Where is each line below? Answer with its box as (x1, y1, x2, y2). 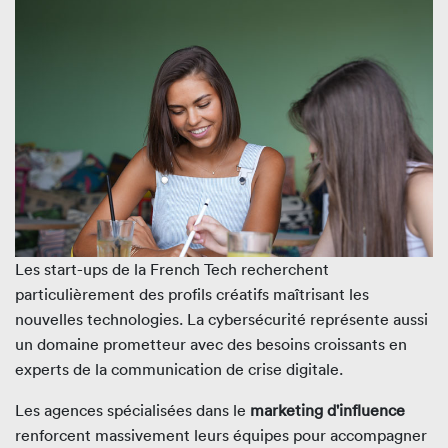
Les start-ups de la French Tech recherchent (15, 259, 329, 280)
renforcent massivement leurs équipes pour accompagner (15, 425, 427, 446)
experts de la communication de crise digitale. (15, 359, 343, 380)
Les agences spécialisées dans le (15, 400, 250, 421)
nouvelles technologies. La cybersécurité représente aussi (15, 309, 428, 330)
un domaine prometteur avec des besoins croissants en (15, 334, 407, 355)
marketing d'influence (250, 400, 405, 421)
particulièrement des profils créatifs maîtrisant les (15, 284, 369, 305)
